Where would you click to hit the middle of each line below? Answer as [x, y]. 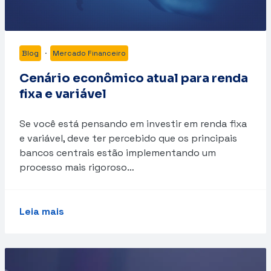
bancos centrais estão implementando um [118, 153]
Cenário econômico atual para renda [134, 79]
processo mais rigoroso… [77, 168]
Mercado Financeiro [89, 54]
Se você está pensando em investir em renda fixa [133, 124]
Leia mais [42, 212]
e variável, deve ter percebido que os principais [128, 139]
